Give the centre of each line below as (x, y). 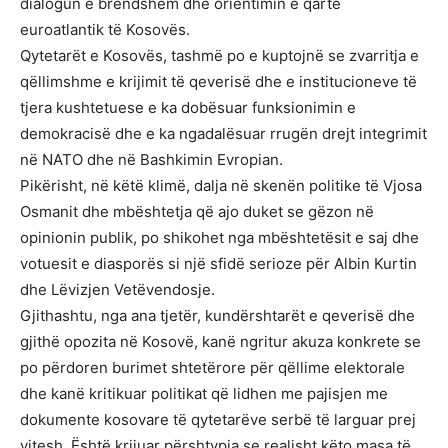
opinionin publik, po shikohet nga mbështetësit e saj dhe (219, 238)
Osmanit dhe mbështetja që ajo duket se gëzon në (197, 212)
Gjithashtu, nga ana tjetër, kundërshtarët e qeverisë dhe (217, 316)
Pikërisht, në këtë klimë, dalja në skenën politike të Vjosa (221, 186)
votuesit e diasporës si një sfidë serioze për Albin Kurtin (218, 264)
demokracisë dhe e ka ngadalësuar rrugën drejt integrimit (223, 134)
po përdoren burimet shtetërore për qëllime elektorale (212, 368)
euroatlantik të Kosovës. (105, 30)
